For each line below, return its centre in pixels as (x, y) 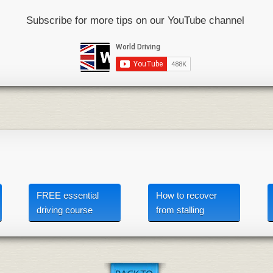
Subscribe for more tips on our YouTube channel (135, 21)
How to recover (186, 195)
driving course (64, 210)
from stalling (180, 210)
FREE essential (67, 195)
